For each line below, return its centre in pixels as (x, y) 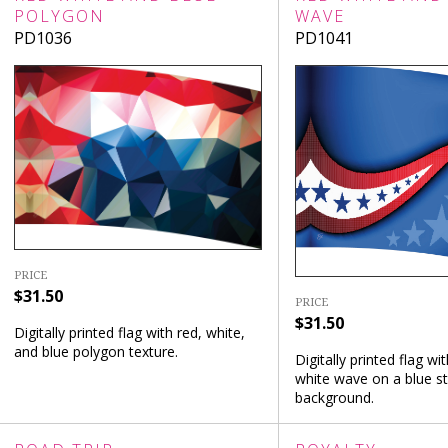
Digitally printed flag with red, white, (129, 333)
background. (334, 398)
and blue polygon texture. (95, 352)
